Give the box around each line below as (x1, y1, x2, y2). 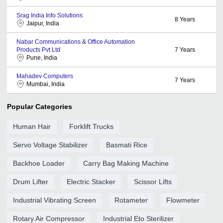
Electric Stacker (67, 177, 115, 186)
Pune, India (26, 54, 57, 61)
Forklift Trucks (69, 122, 113, 130)
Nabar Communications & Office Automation (16, 38, 135, 45)
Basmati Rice (106, 140, 147, 149)
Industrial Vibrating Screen (13, 196, 96, 204)
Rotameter (114, 196, 148, 204)
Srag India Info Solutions (16, 11, 83, 19)
